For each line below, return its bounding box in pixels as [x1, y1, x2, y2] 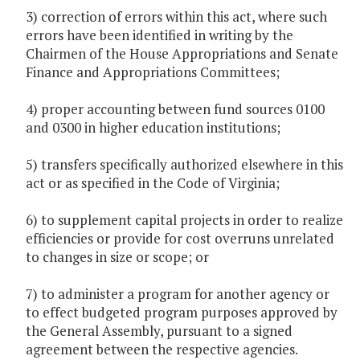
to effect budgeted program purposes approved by [26, 303, 337, 322]
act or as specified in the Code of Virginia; [26, 174, 280, 193]
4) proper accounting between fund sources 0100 [26, 100, 325, 119]
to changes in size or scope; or [26, 247, 209, 267]
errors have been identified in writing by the [26, 26, 293, 45]
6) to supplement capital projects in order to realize [26, 211, 343, 230]
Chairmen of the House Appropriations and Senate [26, 44, 338, 63]
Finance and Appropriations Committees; [26, 63, 280, 82]
